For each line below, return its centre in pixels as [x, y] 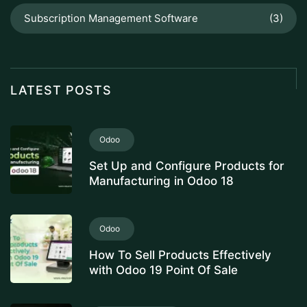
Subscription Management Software [111, 18]
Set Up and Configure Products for [187, 166]
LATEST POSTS [61, 90]
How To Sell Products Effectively [180, 255]
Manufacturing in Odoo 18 [161, 181]
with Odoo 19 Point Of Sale [163, 270]
